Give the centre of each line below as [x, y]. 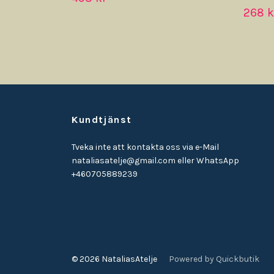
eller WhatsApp [207, 161]
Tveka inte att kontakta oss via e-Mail [145, 147]
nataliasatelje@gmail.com [124, 161]
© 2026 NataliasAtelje [115, 259]
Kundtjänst [102, 120]
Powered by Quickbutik [214, 259]
